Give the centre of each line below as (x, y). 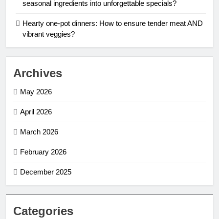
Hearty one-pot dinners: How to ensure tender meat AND (113, 23)
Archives (38, 73)
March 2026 (39, 131)
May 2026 (36, 91)
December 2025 (46, 172)
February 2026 (43, 152)
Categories (43, 211)
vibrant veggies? (49, 34)
